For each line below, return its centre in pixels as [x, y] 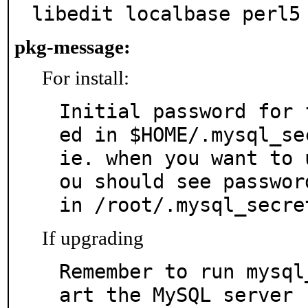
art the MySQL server [176, 295]
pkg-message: [73, 47]
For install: [86, 78]
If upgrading [93, 238]
